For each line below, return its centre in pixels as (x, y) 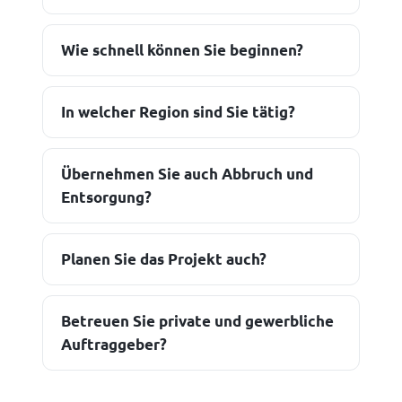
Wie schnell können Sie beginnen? (183, 50)
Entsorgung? (107, 197)
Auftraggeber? (114, 345)
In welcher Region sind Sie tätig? (179, 112)
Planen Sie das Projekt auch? (164, 259)
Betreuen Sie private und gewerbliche (198, 321)
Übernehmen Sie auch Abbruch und (188, 174)
